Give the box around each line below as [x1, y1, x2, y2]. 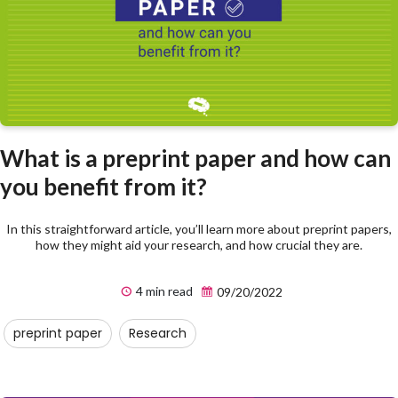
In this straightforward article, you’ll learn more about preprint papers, [6, 221, 392, 237]
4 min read [133, 283, 193, 299]
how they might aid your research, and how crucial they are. [36, 237, 362, 253]
